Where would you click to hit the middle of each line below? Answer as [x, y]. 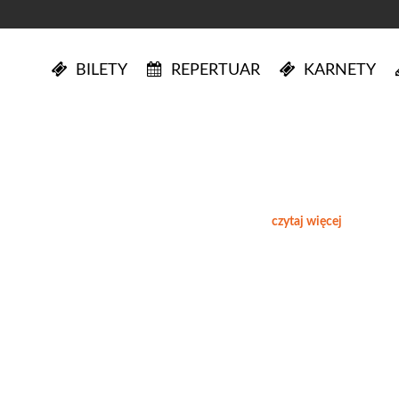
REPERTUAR [216, 70]
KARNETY [340, 70]
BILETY [102, 70]
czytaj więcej [306, 221]
